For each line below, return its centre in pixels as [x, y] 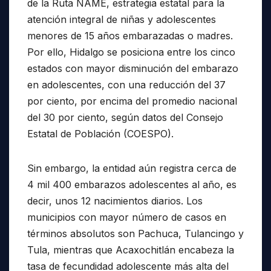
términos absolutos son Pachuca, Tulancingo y [135, 233]
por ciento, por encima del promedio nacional [132, 101]
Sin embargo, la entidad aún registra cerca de [132, 168]
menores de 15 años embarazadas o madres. [130, 35]
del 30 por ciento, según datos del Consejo [125, 117]
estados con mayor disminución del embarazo [133, 68]
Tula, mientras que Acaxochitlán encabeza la [131, 250]
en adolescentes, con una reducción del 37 [126, 84]
